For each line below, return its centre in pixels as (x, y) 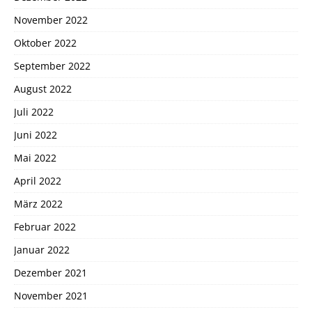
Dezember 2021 (50, 273)
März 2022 (38, 204)
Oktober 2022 (45, 43)
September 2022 (52, 66)
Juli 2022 (34, 112)
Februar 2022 (45, 227)
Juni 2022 (36, 135)
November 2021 (51, 296)
